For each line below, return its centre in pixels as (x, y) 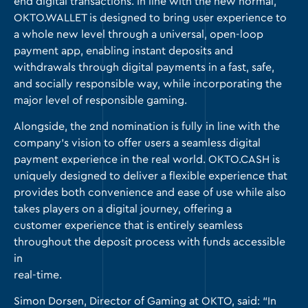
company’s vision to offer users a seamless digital (137, 143)
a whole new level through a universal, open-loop (139, 34)
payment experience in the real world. (111, 159)
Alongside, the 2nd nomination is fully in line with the (147, 126)
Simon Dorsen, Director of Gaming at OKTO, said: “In (145, 301)
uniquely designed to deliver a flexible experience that (151, 176)
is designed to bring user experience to (187, 18)
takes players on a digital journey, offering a (123, 209)
